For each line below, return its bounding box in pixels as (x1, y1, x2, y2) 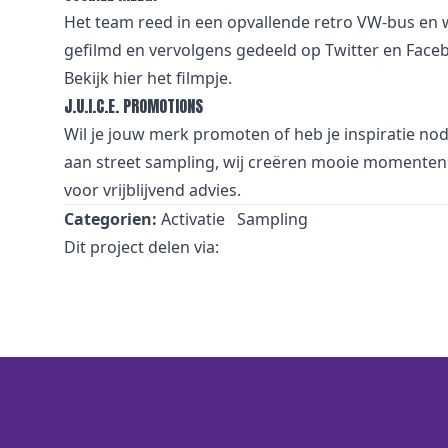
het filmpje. (143, 67, 232, 89)
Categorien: (64, 208, 157, 230)
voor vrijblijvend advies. (64, 179, 241, 201)
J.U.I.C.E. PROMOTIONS (64, 94, 203, 118)
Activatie (161, 208, 225, 230)
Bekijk (64, 67, 113, 89)
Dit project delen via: (64, 236, 219, 258)
